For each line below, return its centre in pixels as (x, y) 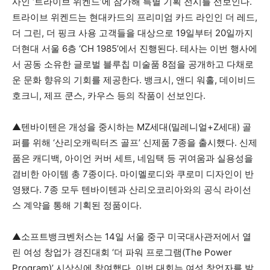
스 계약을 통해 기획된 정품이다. (77, 205)
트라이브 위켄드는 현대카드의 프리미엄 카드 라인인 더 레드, (135, 17)
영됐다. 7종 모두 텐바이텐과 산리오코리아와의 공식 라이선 (132, 190)
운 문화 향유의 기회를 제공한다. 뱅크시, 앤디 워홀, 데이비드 (134, 80)
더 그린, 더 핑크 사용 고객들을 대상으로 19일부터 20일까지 (133, 33)
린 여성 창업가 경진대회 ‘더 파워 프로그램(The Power (122, 252)
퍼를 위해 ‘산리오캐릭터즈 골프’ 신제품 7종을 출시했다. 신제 (135, 143)
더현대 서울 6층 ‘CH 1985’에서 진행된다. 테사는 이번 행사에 (135, 49)
